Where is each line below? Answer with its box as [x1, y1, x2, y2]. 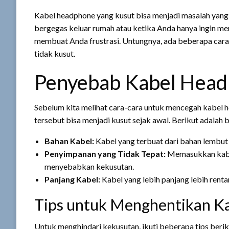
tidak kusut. [34, 49, 75, 58]
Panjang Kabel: [44, 174, 100, 184]
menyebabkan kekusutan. [44, 162, 134, 171]
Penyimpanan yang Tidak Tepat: [44, 149, 166, 158]
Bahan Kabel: [44, 136, 94, 146]
